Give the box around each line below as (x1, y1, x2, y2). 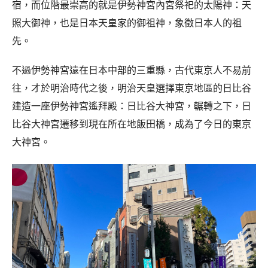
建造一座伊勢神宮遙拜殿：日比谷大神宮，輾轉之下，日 (12, 99, 251, 112)
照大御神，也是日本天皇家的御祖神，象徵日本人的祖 (12, 16, 242, 29)
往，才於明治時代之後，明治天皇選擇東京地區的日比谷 (12, 81, 251, 95)
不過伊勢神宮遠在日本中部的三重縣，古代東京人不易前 (12, 63, 251, 77)
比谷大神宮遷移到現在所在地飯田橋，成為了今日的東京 (12, 117, 251, 130)
